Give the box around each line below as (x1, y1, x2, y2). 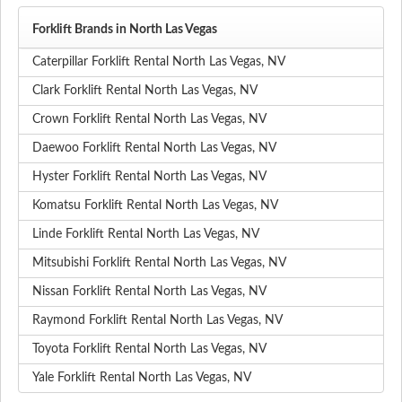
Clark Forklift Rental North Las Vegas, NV (32, 84, 258, 98)
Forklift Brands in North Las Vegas (32, 23, 217, 37)
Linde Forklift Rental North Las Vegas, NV (32, 228, 259, 241)
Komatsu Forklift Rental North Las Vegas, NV (32, 199, 278, 213)
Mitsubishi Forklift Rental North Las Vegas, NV (32, 257, 286, 270)
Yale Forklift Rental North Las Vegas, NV (32, 371, 251, 385)
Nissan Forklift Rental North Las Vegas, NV (32, 285, 267, 299)
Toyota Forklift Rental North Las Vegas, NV (32, 343, 267, 356)
